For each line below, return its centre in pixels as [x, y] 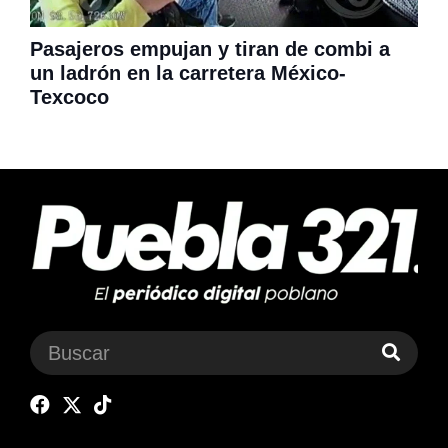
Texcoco [69, 96]
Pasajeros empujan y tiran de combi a [210, 48]
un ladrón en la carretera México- [188, 72]
